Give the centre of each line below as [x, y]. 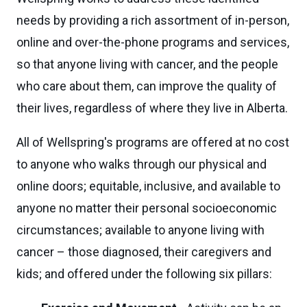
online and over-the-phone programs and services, [153, 42]
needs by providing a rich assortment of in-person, [153, 20]
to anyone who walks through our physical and [142, 164]
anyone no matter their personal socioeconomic [147, 208]
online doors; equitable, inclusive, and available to [148, 186]
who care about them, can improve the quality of [147, 86]
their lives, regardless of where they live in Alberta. [152, 108]
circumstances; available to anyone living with [140, 230]
